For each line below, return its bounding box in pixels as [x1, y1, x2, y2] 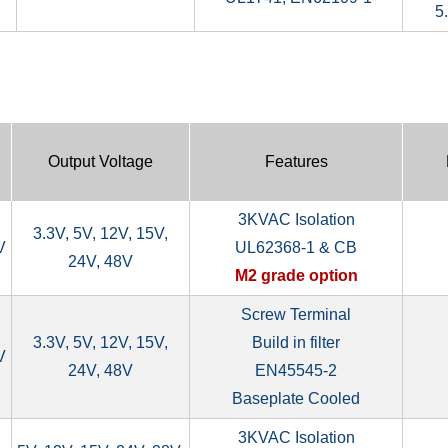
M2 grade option [234, 266, 358, 284]
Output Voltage [48, 152, 153, 170]
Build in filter [252, 333, 340, 351]
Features [264, 152, 328, 170]
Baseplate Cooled [232, 389, 360, 407]
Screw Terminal [241, 305, 351, 323]
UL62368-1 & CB [235, 238, 357, 256]
